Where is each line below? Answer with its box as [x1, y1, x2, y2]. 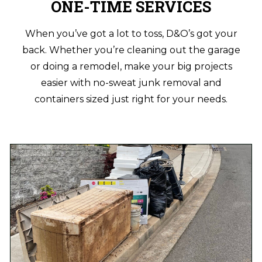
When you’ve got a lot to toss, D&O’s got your [25, 28, 237, 39]
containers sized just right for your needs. [35, 94, 227, 105]
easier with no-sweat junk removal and [40, 77, 222, 88]
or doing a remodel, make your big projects [30, 61, 232, 72]
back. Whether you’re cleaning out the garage [22, 44, 240, 56]
